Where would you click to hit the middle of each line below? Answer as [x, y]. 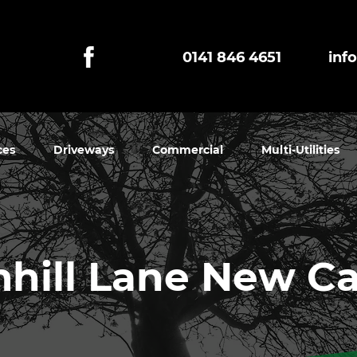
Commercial [188, 150]
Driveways [84, 150]
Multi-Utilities [300, 150]
